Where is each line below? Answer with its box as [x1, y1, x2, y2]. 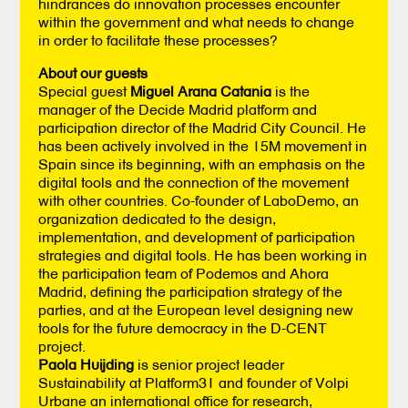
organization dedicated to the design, [38, 209, 277, 228]
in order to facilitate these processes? [38, 30, 279, 49]
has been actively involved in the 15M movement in [38, 136, 368, 155]
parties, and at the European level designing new [38, 300, 354, 319]
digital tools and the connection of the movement [38, 172, 350, 191]
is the [271, 81, 311, 100]
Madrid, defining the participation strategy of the [38, 281, 343, 301]
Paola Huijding [38, 354, 135, 373]
